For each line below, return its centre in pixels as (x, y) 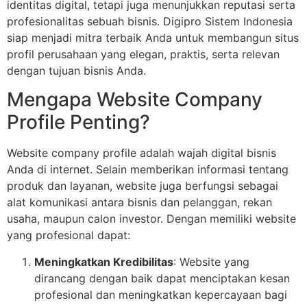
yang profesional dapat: (69, 235)
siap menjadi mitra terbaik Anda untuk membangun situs (153, 38)
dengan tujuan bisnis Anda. (76, 71)
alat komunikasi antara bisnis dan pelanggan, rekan (139, 202)
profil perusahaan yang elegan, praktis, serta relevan (143, 54)
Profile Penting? (78, 122)
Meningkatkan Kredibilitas (104, 261)
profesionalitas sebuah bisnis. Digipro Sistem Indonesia (150, 21)
